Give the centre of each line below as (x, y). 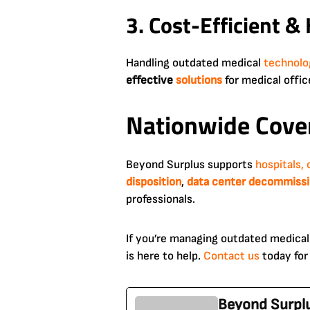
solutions (199, 80)
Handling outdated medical (195, 63)
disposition (154, 182)
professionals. (161, 199)
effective (151, 80)
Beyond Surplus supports (191, 164)
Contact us (231, 256)
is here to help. (165, 256)
